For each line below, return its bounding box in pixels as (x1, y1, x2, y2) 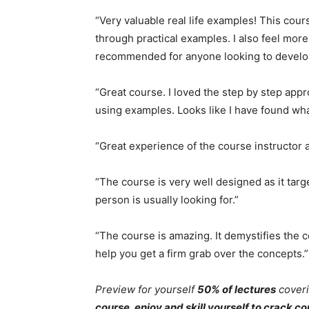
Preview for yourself (95, 283, 197, 297)
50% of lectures (197, 283, 276, 297)
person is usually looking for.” (95, 193, 239, 207)
